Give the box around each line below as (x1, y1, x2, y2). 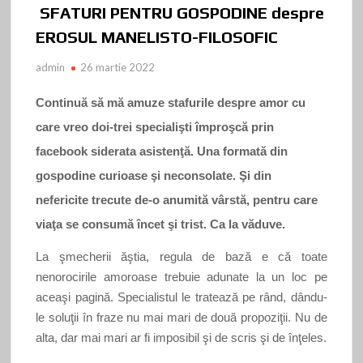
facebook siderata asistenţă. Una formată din (36, 143, 288, 158)
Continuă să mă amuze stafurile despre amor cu (36, 95, 306, 109)
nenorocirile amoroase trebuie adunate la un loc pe (36, 269, 327, 284)
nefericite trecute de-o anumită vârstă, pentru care (36, 192, 318, 207)
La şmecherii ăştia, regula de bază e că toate (36, 249, 327, 263)
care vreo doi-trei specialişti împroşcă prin (36, 119, 275, 134)
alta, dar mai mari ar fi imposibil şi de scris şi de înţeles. (36, 330, 327, 344)
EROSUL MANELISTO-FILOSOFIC (36, 27, 279, 46)
